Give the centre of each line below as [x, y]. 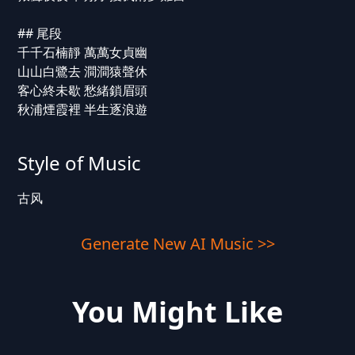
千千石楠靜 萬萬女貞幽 [82, 52]
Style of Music [79, 163]
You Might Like [177, 312]
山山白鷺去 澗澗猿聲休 [82, 71]
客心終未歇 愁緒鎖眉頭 [82, 90]
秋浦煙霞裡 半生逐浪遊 [82, 109]
